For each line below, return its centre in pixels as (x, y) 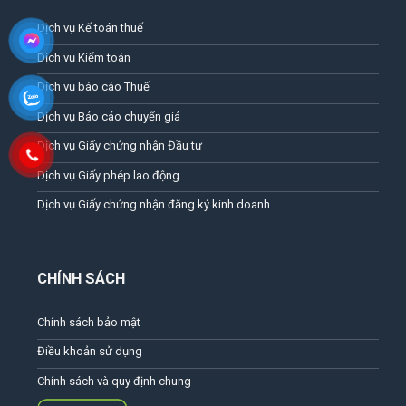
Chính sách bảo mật (88, 322)
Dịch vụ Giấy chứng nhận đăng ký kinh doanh (153, 205)
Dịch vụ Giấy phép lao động (108, 175)
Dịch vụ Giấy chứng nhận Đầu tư (119, 146)
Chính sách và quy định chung (114, 381)
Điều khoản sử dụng (89, 352)
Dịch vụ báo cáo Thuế (93, 87)
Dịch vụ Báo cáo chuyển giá (108, 116)
